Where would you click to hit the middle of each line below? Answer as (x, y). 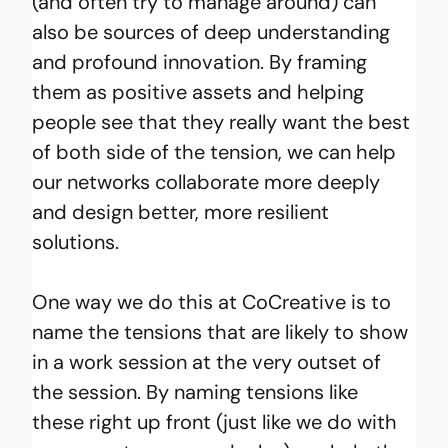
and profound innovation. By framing (202, 61)
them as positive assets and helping (201, 91)
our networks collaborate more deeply (209, 181)
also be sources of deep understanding (214, 31)
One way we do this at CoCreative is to (214, 301)
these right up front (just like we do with (217, 421)
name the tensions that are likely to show (223, 331)
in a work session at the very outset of (209, 361)
